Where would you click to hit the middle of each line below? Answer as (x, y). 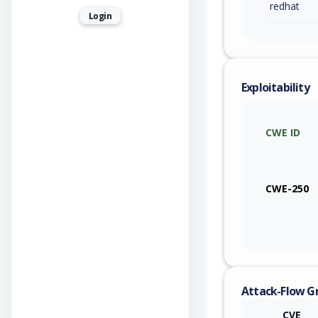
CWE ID (283, 132)
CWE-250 (287, 188)
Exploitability (275, 88)
